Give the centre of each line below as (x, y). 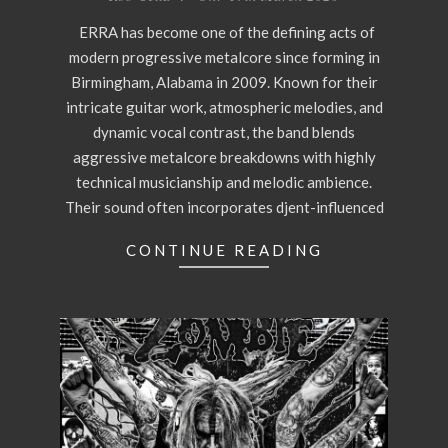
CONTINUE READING (224, 250)
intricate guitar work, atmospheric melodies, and (224, 107)
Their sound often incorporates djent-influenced (224, 207)
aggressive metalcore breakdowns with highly (224, 157)
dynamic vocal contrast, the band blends (224, 132)
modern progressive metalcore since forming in (224, 57)
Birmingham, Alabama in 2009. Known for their (224, 82)
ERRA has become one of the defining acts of (224, 32)
